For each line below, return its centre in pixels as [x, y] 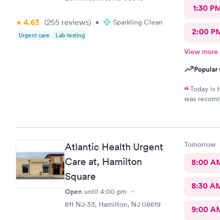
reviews [74, 22]
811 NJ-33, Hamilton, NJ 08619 [113, 204]
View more [201, 51]
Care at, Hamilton [103, 162]
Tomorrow [200, 144]
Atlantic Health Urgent [114, 147]
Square [80, 176]
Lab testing [70, 35]
